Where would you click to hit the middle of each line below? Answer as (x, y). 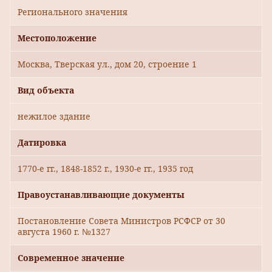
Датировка (42, 143)
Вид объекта (46, 90)
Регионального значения (73, 12)
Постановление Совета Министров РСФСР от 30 (121, 221)
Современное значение (71, 258)
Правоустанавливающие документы (101, 195)
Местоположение (57, 38)
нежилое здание (54, 117)
